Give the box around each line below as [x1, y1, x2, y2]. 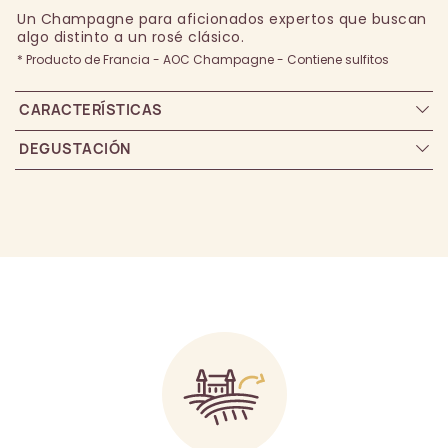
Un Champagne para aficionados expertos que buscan [17, 9, 427, 30]
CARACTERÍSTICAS [19, 100, 163, 120]
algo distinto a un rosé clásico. [17, 27, 244, 48]
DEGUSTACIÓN [19, 139, 131, 159]
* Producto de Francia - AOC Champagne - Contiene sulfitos [17, 51, 389, 69]
